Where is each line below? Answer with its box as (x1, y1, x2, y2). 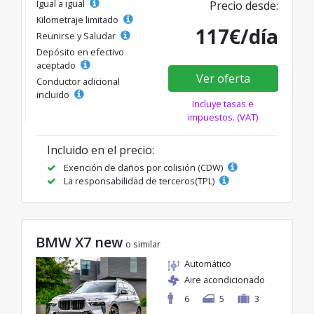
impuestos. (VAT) (188, 111, 259, 124)
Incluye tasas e (192, 97, 254, 111)
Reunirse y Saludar (36, 29, 118, 43)
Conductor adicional (36, 75, 120, 88)
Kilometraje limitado (36, 13, 121, 27)
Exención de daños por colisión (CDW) (62, 161, 225, 175)
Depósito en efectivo (36, 46, 124, 59)
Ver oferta (196, 71, 250, 87)
